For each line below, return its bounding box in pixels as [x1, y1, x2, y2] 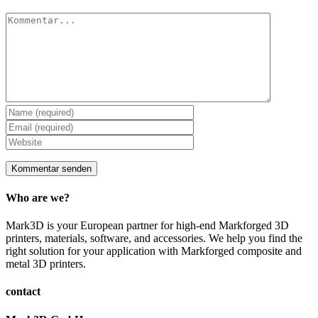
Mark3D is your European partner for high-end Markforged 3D [6, 219, 289, 231]
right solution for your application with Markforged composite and [6, 244, 302, 257]
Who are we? [6, 191, 70, 204]
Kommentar [5, 12, 58, 25]
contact [6, 285, 40, 298]
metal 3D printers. [6, 257, 86, 270]
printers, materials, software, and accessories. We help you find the [6, 231, 302, 244]
